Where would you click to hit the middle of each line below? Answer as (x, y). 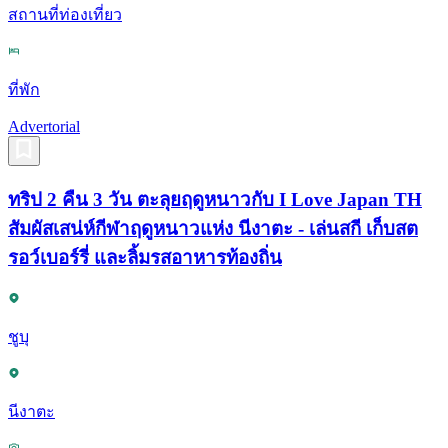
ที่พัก (24, 89)
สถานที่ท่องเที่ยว (65, 14)
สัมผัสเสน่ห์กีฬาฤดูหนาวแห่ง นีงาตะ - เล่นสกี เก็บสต (213, 228)
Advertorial (44, 126)
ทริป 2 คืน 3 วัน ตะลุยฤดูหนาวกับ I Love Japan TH (215, 199)
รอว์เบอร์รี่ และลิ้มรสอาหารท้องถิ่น (145, 257)
